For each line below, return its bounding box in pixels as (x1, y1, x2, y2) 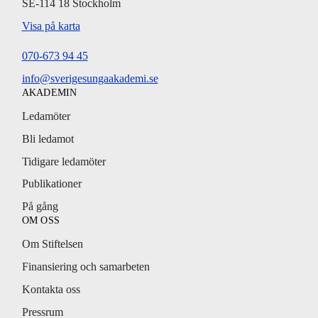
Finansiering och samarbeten (21, 261, 150, 273)
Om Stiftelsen (21, 238, 83, 251)
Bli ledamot (21, 132, 74, 145)
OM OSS (21, 215, 60, 226)
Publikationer (21, 177, 82, 190)
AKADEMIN (21, 87, 77, 98)
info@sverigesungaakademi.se (21, 72, 158, 84)
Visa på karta (21, 20, 80, 33)
